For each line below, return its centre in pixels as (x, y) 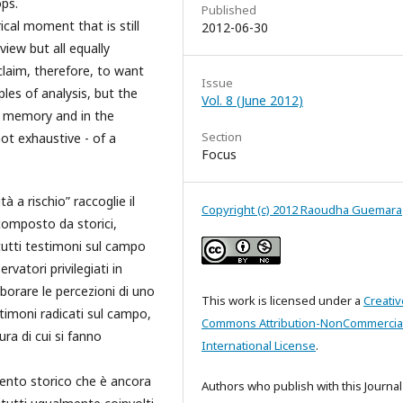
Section (222, 136)
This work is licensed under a (282, 300)
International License (259, 345)
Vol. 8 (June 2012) (252, 100)
